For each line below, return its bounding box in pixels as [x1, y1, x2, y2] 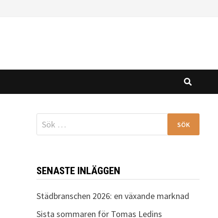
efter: [36, 127, 55, 138]
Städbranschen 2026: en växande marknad [36, 190, 189, 201]
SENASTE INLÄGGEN [36, 165, 120, 177]
